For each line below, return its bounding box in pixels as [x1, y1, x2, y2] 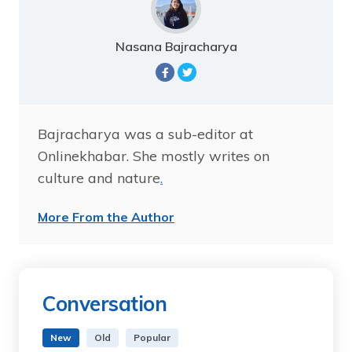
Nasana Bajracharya [115, 38, 237, 54]
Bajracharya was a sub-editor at [38, 124, 253, 143]
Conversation [42, 290, 167, 317]
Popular [134, 331, 170, 343]
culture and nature [38, 168, 160, 187]
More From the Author [38, 208, 174, 225]
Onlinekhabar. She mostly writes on [38, 146, 269, 165]
